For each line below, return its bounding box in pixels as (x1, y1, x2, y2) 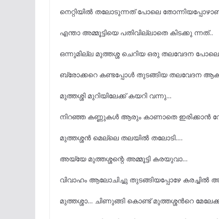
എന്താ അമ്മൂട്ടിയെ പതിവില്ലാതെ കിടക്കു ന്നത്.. (60, 28, 213, 38)
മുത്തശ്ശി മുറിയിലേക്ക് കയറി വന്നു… (60, 91, 172, 101)
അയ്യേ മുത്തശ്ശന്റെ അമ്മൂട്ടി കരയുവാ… (60, 154, 188, 164)
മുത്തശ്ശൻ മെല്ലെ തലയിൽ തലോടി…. (60, 133, 183, 143)
